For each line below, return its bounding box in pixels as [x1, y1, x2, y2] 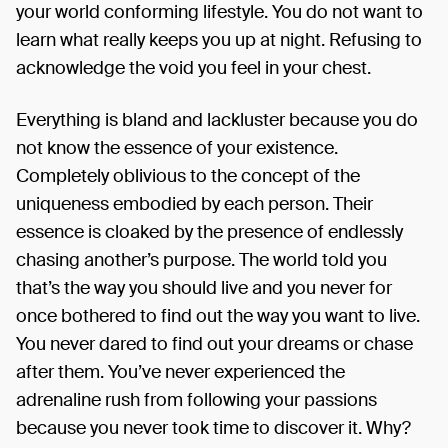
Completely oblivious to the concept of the [16, 164, 360, 188]
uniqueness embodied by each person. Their [16, 192, 373, 216]
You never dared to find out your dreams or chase [16, 332, 413, 356]
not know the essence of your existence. [16, 136, 338, 160]
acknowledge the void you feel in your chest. [16, 56, 371, 80]
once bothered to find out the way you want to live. [16, 304, 420, 328]
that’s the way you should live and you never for [16, 276, 392, 300]
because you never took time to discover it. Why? [16, 416, 411, 440]
